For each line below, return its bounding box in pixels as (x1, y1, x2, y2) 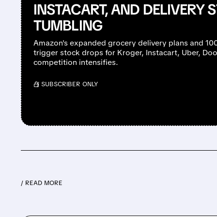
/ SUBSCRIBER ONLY (37, 79, 98, 88)
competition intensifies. (33, 57, 119, 67)
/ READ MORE (21, 178, 63, 187)
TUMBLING (33, 15, 102, 35)
